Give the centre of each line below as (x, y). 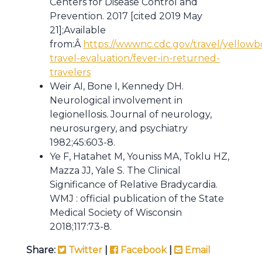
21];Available (78, 30)
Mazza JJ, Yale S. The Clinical (115, 171)
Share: (42, 250)
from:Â (66, 44)
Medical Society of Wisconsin (116, 213)
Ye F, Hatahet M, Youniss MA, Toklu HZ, (139, 157)
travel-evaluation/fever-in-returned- (135, 58)
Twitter (84, 250)
